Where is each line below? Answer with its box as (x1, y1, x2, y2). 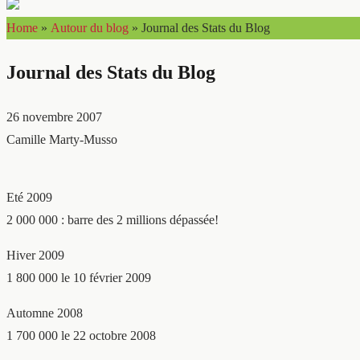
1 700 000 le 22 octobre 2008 (6, 329, 156, 342)
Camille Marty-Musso (6, 133, 117, 146)
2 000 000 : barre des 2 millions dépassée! (6, 213, 219, 227)
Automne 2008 (6, 306, 83, 320)
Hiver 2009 (6, 248, 64, 262)
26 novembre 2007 (6, 110, 102, 124)
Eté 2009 (6, 190, 52, 204)
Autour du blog (51, 21, 129, 35)
